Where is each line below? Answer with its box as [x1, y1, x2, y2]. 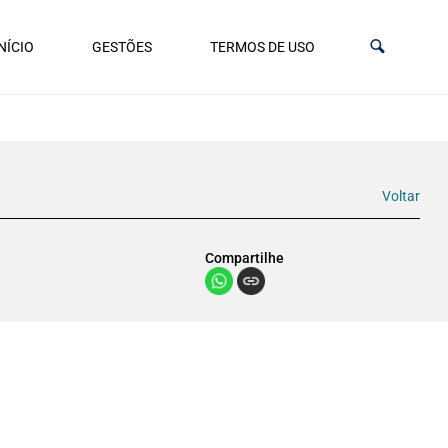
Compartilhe [205, 250, 285, 267]
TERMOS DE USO [210, 38, 315, 55]
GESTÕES [92, 38, 152, 55]
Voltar [382, 187, 420, 204]
